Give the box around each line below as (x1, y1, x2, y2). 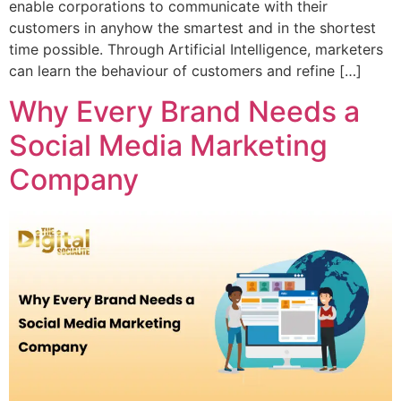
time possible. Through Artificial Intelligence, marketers (9, 40, 383, 59)
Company (9, 161, 139, 197)
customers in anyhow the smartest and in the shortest (9, 19, 376, 38)
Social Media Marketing (9, 127, 328, 163)
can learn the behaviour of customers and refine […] (9, 62, 362, 81)
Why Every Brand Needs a (9, 93, 360, 129)
